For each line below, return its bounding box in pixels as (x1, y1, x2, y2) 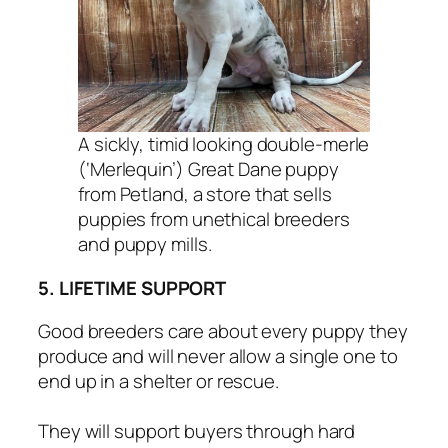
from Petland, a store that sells (78, 181, 332, 208)
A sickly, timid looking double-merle (78, 131, 370, 158)
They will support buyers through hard (38, 418, 356, 445)
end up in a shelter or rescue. (38, 368, 279, 395)
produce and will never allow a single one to (38, 343, 398, 370)
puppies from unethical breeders (78, 206, 350, 233)
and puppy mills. (78, 231, 212, 258)
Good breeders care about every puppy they (38, 318, 408, 345)
